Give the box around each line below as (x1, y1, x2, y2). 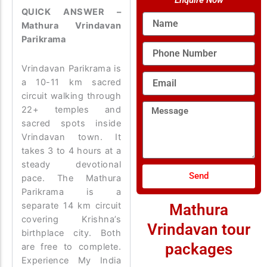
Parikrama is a (21, 186, 122, 197)
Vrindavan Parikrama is (21, 63, 122, 74)
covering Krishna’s (21, 213, 122, 225)
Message (142, 101, 176, 111)
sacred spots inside (21, 117, 122, 129)
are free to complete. (21, 241, 122, 252)
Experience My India (21, 254, 122, 266)
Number (142, 54, 172, 64)
